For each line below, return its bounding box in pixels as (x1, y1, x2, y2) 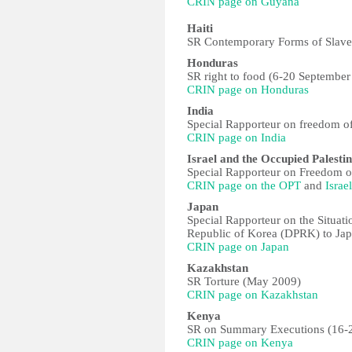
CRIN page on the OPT (187, 179, 301, 192)
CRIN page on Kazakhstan (187, 288, 318, 301)
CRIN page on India (187, 131, 286, 144)
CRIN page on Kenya (187, 336, 293, 349)
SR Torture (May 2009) (187, 275, 301, 288)
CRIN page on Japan (187, 240, 289, 253)
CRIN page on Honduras (187, 83, 309, 96)
